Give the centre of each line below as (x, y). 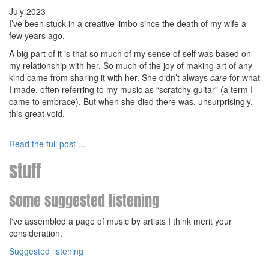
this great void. (37, 113)
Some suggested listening (84, 201)
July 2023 (27, 11)
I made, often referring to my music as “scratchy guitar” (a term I (131, 89)
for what (243, 77)
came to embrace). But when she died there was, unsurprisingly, (131, 101)
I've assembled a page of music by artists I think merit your (120, 221)
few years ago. (37, 35)
